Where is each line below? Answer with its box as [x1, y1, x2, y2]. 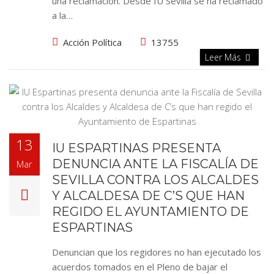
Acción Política [63, 36, 122, 48]
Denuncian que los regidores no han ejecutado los [52, 246, 261, 258]
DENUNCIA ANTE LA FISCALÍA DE [52, 157, 259, 171]
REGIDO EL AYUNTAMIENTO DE [52, 204, 249, 219]
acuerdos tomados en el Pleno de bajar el [52, 261, 228, 273]
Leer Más [205, 51, 243, 63]
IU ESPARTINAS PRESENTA [52, 141, 221, 155]
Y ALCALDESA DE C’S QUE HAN [52, 188, 245, 203]
